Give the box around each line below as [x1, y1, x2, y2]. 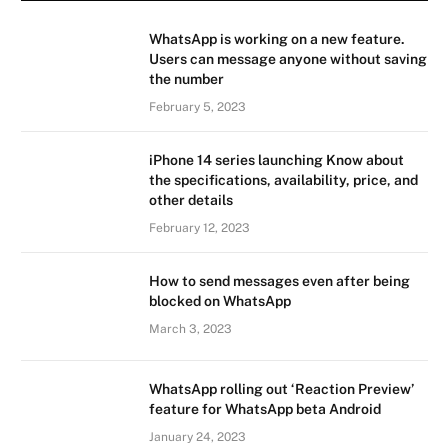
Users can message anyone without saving [149, 50, 427, 67]
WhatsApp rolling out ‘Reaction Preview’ [149, 380, 414, 397]
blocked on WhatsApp [149, 292, 291, 309]
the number [149, 70, 224, 87]
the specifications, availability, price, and [149, 171, 418, 188]
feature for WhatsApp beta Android [149, 400, 381, 417]
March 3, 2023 [149, 321, 232, 336]
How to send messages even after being [149, 272, 410, 289]
